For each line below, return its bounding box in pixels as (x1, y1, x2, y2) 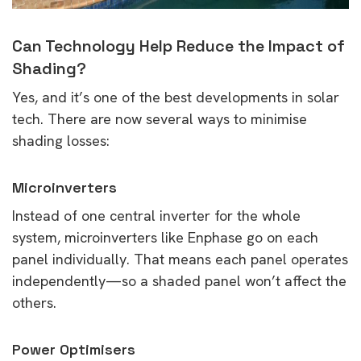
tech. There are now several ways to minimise (12, 109, 307, 128)
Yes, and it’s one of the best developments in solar (12, 87, 339, 106)
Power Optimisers (12, 339, 135, 359)
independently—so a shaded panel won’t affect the (12, 271, 346, 290)
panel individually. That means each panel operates (12, 249, 348, 268)
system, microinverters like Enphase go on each (12, 227, 318, 247)
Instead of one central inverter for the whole (12, 205, 301, 225)
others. (12, 293, 56, 312)
